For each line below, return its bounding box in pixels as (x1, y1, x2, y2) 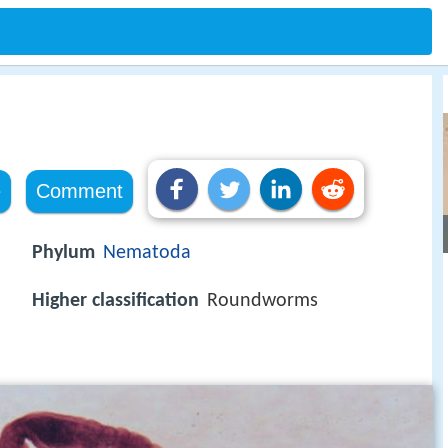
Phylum (32, 243, 95, 263)
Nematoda (103, 243, 191, 263)
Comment (35, 180, 123, 202)
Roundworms (207, 291, 318, 312)
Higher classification (32, 291, 199, 312)
